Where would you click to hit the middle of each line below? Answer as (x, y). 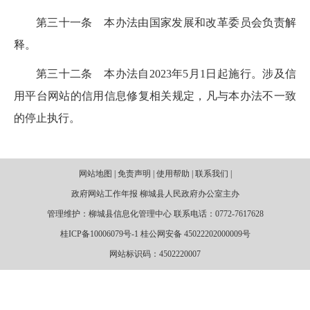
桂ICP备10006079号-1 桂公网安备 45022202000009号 (155, 234)
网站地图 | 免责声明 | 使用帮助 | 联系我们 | (155, 174)
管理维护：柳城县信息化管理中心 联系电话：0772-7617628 (155, 214)
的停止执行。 (47, 118)
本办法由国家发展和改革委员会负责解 (200, 22)
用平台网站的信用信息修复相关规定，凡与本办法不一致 (155, 96)
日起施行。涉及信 (251, 74)
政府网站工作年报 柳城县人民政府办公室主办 (155, 194)
